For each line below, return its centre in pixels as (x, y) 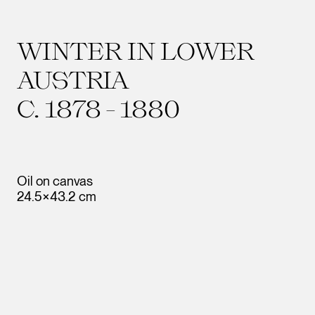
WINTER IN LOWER (136, 51)
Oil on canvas (55, 181)
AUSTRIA (73, 79)
